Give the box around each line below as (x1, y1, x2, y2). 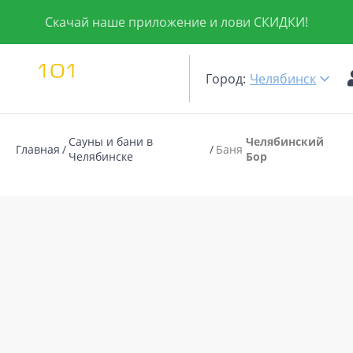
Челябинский (246, 134, 324, 149)
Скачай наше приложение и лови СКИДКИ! (45, 13, 308, 31)
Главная (16, 141, 60, 157)
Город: (206, 70, 246, 87)
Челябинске (69, 149, 133, 164)
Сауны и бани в (69, 134, 153, 149)
